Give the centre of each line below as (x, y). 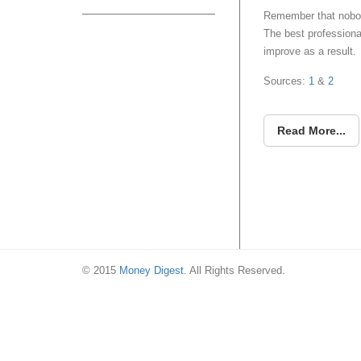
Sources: (284, 81)
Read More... (311, 131)
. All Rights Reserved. (234, 270)
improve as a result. (310, 52)
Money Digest (151, 270)
